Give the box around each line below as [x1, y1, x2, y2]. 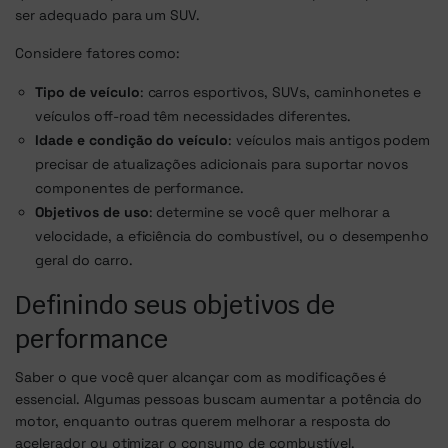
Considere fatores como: [15, 44, 181, 63]
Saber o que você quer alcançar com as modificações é [15, 368, 387, 387]
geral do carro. [35, 251, 133, 270]
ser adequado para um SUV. [15, 6, 201, 25]
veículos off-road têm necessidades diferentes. [35, 107, 351, 126]
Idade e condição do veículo [35, 131, 229, 150]
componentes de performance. [35, 179, 245, 198]
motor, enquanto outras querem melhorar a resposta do [15, 412, 392, 431]
